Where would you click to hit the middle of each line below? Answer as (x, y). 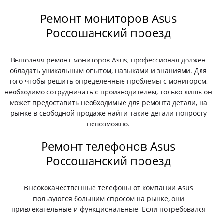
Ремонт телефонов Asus (108, 146)
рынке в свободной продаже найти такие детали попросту (108, 113)
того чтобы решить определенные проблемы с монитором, (108, 81)
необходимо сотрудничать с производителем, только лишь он (108, 92)
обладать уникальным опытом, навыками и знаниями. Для (108, 70)
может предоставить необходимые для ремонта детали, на (108, 102)
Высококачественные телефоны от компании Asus (108, 188)
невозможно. (108, 124)
